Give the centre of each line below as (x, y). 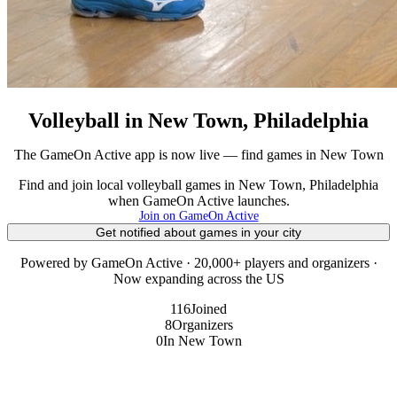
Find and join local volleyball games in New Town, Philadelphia (198, 184)
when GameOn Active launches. (198, 200)
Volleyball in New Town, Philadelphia (198, 120)
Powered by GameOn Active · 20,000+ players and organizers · (198, 262)
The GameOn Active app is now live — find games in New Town (198, 154)
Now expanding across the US (198, 278)
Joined (209, 308)
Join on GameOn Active (198, 215)
